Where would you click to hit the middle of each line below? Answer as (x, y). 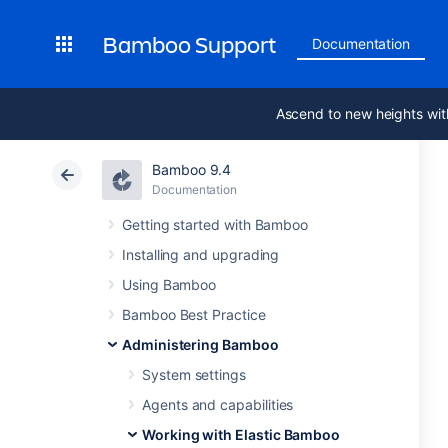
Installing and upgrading (201, 254)
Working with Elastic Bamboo (241, 434)
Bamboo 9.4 (192, 169)
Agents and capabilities (218, 404)
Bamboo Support (189, 44)
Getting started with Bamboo (215, 224)
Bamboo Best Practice (194, 314)
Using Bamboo (169, 284)
